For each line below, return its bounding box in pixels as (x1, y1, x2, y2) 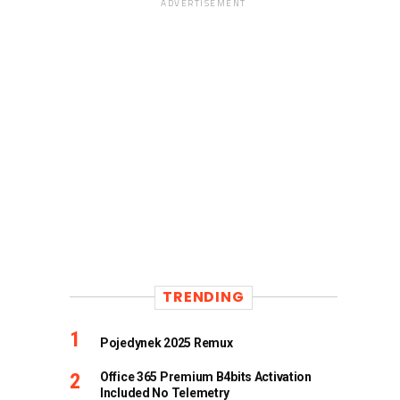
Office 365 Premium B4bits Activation (100, 369, 312, 384)
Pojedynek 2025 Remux (100, 335, 233, 350)
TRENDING (162, 286, 245, 307)
